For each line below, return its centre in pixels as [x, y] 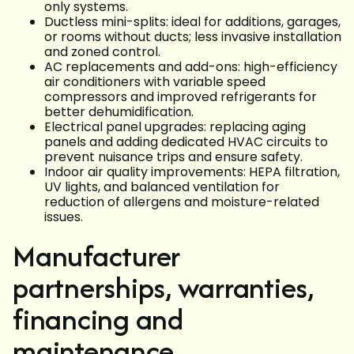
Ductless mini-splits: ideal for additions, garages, [192, 22]
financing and [98, 319]
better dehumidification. [119, 112]
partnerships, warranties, [164, 288]
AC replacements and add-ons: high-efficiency [191, 67]
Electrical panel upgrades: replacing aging [175, 127]
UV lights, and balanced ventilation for [162, 187]
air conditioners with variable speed [155, 82]
